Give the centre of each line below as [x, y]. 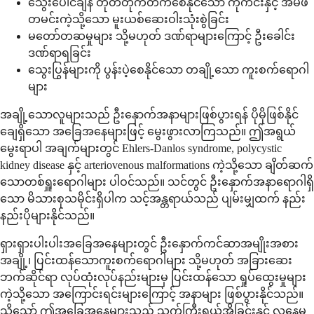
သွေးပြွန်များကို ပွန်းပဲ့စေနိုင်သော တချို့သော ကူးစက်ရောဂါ [169, 69]
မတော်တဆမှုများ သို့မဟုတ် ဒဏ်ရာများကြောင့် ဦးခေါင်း [162, 36]
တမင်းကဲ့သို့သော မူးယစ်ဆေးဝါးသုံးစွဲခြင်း [129, 19]
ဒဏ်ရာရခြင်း [60, 53]
